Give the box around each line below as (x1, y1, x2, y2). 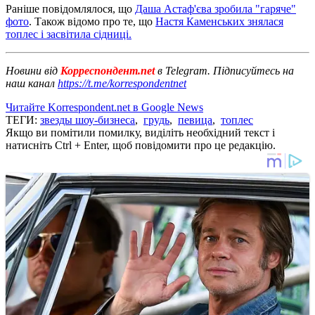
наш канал (6, 77, 58, 89)
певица (178, 113, 212, 126)
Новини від (6, 64, 58, 77)
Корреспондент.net (58, 64, 157, 77)
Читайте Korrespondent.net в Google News (6, 101, 203, 113)
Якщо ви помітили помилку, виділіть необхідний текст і (6, 126, 275, 139)
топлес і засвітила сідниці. (6, 27, 131, 40)
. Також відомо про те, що (29, 15, 155, 27)
